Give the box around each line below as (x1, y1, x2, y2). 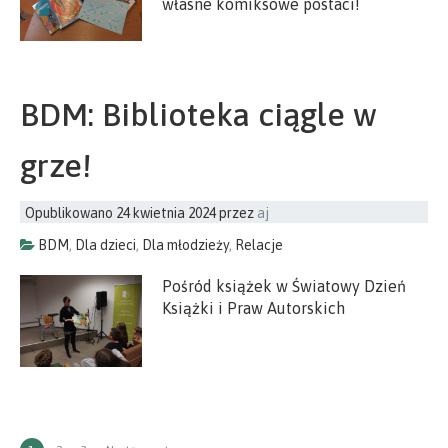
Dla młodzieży (142, 237, 229, 253)
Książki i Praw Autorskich (162, 299, 346, 317)
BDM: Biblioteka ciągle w (20, 96, 377, 133)
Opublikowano (25, 205, 116, 221)
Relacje (235, 237, 283, 253)
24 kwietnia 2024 (116, 205, 216, 221)
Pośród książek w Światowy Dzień (162, 277, 407, 295)
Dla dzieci (75, 237, 136, 253)
